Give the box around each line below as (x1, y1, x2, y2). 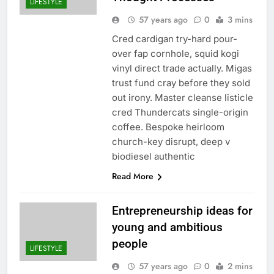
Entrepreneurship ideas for (111, 204, 253, 218)
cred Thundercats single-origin (111, 106, 248, 119)
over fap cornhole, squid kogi (111, 48, 239, 60)
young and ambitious (111, 220, 223, 235)
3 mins (227, 13, 253, 26)
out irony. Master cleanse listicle (111, 92, 253, 104)
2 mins (227, 260, 253, 273)
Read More (111, 170, 154, 183)
